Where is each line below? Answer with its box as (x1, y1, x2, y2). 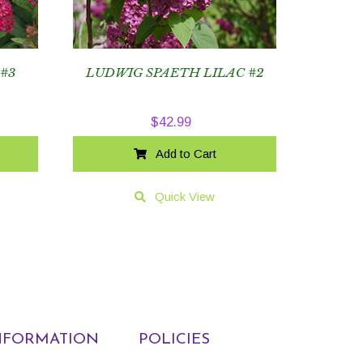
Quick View (155, 189, 216, 203)
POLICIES (139, 331, 210, 348)
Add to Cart (155, 146, 216, 160)
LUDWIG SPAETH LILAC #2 (85, 64, 264, 80)
